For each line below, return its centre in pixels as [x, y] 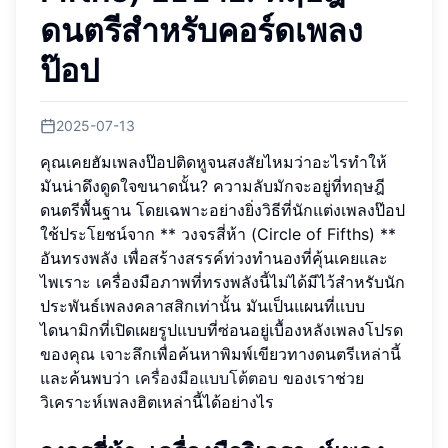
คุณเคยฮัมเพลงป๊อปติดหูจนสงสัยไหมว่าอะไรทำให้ [213, 161]
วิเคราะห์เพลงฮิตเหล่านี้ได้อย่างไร [157, 401]
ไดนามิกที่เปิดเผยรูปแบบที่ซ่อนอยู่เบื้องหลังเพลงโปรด [221, 329]
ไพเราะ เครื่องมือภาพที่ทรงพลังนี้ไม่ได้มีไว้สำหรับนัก [222, 281]
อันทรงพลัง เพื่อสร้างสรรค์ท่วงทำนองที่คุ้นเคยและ [214, 257]
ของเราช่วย [321, 377]
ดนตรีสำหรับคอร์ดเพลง [201, 30]
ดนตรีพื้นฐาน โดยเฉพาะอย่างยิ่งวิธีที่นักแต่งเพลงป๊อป [222, 209]
